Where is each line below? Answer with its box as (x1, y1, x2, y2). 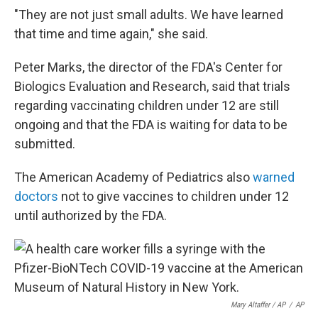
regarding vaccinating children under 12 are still (14, 98, 279, 113)
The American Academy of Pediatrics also (14, 170, 253, 185)
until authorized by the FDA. (14, 208, 167, 223)
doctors (14, 189, 58, 204)
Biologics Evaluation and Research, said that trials (14, 79, 290, 94)
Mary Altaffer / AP (231, 300, 285, 309)
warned (253, 170, 295, 185)
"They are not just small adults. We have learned (14, 7, 283, 22)
